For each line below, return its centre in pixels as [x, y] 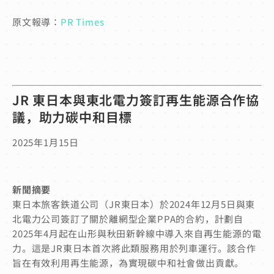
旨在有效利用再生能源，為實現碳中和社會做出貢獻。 [128, 262]
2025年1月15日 [46, 142]
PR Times [83, 21]
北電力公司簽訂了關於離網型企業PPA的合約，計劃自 [128, 218]
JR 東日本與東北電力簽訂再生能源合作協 [136, 99]
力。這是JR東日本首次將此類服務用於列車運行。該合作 [134, 248]
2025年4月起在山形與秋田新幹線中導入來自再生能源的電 [137, 233]
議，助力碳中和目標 [72, 117]
